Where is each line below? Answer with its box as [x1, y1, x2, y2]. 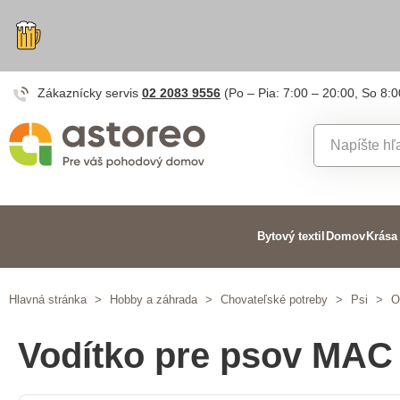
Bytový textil [256, 229, 325, 243]
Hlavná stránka [9, 293, 87, 306]
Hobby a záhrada [110, 293, 197, 306]
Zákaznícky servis [37, 86, 142, 100]
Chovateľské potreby [221, 293, 328, 306]
